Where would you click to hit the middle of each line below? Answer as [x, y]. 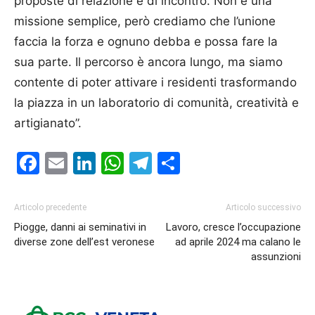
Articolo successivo [263, 207]
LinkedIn [140, 163]
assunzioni [276, 257]
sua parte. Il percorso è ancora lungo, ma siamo [148, 62]
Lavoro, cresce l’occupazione [233, 227]
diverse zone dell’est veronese [84, 242]
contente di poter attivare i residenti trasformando [155, 82]
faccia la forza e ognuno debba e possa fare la [146, 41]
